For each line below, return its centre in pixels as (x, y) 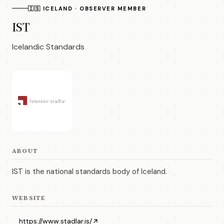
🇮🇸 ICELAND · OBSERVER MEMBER (87, 8)
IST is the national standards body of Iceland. (89, 171)
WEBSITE (29, 198)
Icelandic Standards (48, 46)
